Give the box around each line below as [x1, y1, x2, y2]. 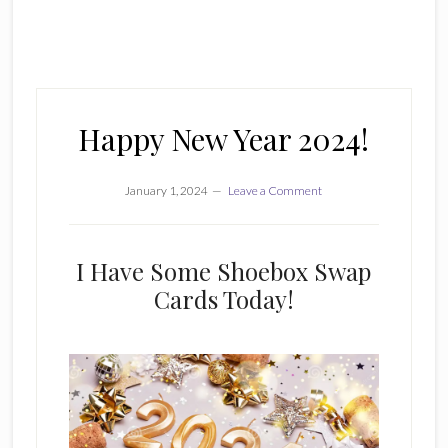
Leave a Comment [228, 183, 323, 198]
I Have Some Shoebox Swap [76, 255, 372, 287]
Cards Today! [153, 283, 294, 315]
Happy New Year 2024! [78, 119, 370, 159]
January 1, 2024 [125, 183, 209, 198]
